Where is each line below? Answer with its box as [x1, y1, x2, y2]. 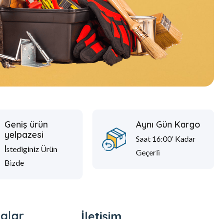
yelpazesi [4, 129, 44, 140]
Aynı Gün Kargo [135, 118, 200, 130]
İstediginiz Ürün [4, 144, 57, 153]
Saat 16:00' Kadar [135, 133, 196, 143]
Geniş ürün [4, 118, 48, 130]
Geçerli [135, 147, 160, 157]
